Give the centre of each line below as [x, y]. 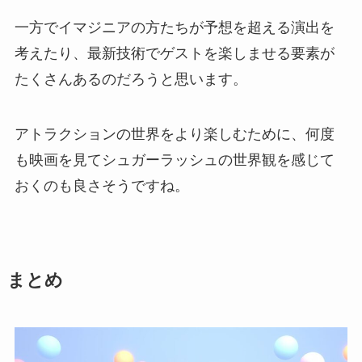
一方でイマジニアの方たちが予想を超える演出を [174, 27]
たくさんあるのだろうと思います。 [130, 79]
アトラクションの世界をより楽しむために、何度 [174, 134]
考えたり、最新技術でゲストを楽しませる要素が [174, 53]
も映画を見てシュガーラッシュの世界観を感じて [174, 160]
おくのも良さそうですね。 [101, 185]
